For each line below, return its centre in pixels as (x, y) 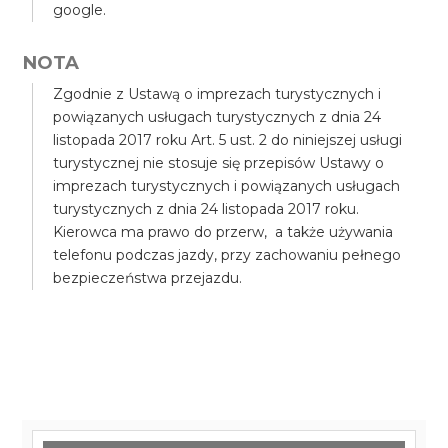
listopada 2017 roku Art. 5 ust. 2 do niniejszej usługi (228, 140)
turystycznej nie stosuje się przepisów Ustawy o (219, 163)
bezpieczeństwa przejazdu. (148, 278)
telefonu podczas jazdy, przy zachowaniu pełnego (227, 255)
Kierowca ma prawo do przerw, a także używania (223, 232)
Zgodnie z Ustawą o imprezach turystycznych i (217, 94)
